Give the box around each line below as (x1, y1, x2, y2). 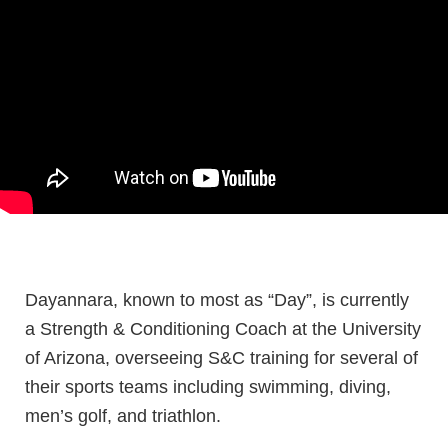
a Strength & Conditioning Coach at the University (25, 318, 421, 339)
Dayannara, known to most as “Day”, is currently (25, 289, 409, 310)
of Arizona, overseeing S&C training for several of (25, 347, 418, 368)
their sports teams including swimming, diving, (25, 376, 391, 397)
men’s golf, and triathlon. (25, 405, 226, 426)
